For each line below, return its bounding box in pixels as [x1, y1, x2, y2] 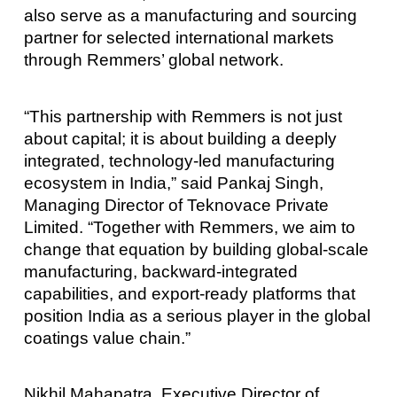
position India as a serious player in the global [23, 306, 370, 325]
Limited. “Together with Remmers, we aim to [23, 217, 355, 237]
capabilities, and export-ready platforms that [23, 284, 355, 303]
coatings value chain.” [23, 328, 191, 347]
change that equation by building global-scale [23, 239, 369, 259]
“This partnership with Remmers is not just [23, 106, 342, 126]
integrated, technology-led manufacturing [23, 151, 335, 170]
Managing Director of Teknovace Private [23, 195, 329, 214]
